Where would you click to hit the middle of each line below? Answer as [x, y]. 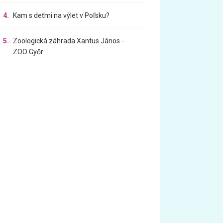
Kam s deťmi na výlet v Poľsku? [61, 15]
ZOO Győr [28, 52]
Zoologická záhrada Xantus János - [69, 41]
